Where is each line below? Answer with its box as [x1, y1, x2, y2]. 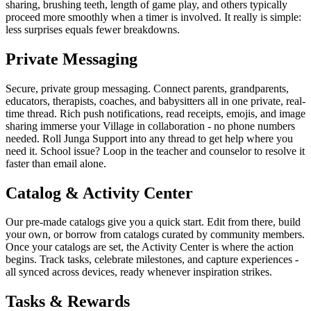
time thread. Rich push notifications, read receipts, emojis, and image [6, 107, 305, 119]
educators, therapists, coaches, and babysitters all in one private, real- [6, 94, 305, 107]
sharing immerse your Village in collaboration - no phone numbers [6, 119, 295, 132]
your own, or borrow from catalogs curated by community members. [6, 228, 305, 241]
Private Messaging [6, 49, 137, 68]
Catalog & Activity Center [6, 183, 193, 202]
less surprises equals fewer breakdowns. [6, 23, 180, 35]
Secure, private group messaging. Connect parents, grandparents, [6, 82, 289, 94]
